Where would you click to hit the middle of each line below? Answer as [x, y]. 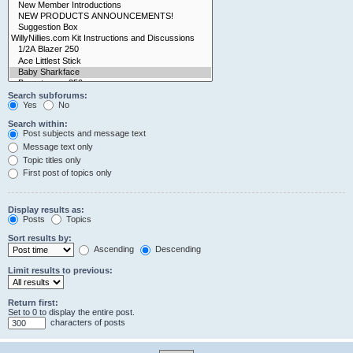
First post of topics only [66, 173]
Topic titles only [51, 160]
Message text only [57, 146]
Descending [177, 249]
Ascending [113, 249]
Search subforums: [48, 95]
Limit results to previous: [60, 271]
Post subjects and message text [83, 134]
